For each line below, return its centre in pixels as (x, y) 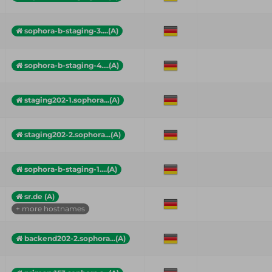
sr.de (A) (39, 196)
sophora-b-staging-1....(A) (71, 169)
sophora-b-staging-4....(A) (72, 65)
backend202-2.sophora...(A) (75, 238)
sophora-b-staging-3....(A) (71, 30)
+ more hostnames (50, 208)
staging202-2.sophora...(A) (73, 134)
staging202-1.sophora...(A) (72, 100)
